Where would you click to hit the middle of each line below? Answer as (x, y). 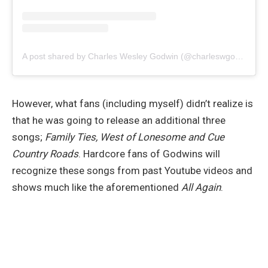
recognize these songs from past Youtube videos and (132, 170)
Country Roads (45, 153)
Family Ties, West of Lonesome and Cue (135, 137)
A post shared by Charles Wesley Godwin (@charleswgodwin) (239, 56)
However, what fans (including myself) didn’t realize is (133, 103)
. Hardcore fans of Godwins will (149, 153)
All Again (201, 187)
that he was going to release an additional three (119, 120)
